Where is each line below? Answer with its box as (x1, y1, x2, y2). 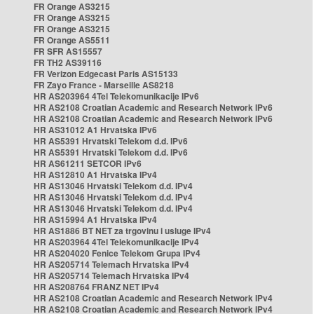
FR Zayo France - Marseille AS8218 (34, 78, 174, 91)
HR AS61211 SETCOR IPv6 (34, 157, 142, 170)
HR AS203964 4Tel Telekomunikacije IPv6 (34, 90, 199, 102)
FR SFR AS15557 (34, 45, 102, 57)
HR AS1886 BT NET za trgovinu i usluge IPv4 (34, 224, 211, 237)
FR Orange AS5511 (34, 34, 110, 46)
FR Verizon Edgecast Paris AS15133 (34, 67, 178, 80)
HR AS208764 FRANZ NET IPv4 (34, 280, 159, 293)
